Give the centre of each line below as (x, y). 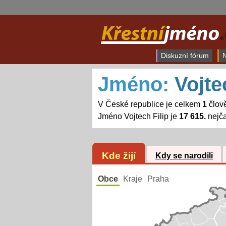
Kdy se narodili (184, 156)
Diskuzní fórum (185, 55)
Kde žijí (119, 155)
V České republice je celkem (150, 104)
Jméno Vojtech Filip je (138, 117)
